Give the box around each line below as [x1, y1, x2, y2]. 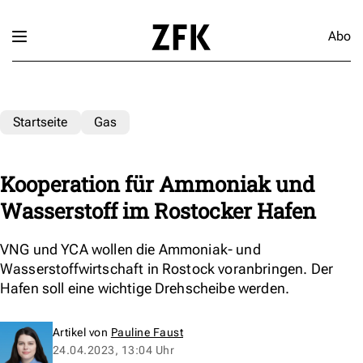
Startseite [13, 113, 68, 130]
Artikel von [53, 325, 111, 339]
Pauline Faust [110, 325, 184, 339]
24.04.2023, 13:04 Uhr [53, 343, 175, 357]
